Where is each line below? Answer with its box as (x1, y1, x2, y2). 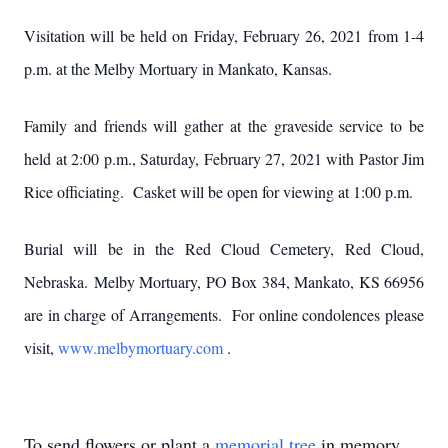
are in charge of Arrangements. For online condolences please (24, 304, 424, 325)
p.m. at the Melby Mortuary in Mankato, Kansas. (24, 58, 332, 79)
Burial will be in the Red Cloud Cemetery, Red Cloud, (24, 238, 424, 259)
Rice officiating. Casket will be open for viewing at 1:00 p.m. (24, 181, 413, 202)
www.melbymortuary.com (58, 337, 227, 358)
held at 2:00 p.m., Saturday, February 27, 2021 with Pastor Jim (24, 148, 424, 169)
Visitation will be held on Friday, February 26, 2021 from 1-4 (24, 25, 424, 46)
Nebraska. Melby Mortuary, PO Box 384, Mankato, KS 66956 (24, 271, 424, 292)
